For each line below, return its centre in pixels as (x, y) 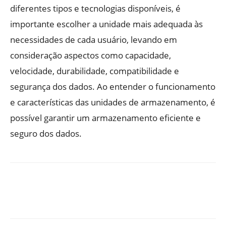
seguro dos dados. (46, 133)
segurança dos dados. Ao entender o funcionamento (113, 86)
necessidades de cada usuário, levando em (94, 39)
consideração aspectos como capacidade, (91, 55)
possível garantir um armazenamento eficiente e (105, 118)
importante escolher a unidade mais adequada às (106, 24)
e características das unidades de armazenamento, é (113, 102)
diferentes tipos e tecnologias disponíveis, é (95, 8)
